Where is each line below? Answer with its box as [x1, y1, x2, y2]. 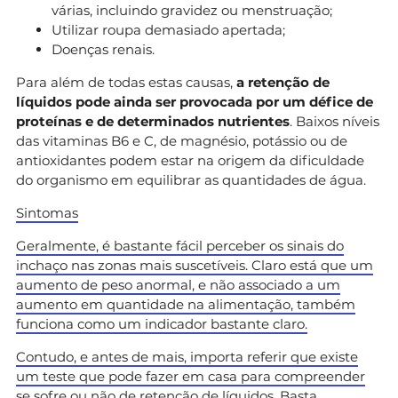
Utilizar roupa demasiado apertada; [52, 20, 285, 38]
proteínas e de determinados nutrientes [16, 112, 290, 130]
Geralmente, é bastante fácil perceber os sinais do [16, 236, 344, 254]
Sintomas [16, 203, 78, 221]
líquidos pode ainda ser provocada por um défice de [16, 92, 373, 110]
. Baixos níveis [290, 112, 379, 130]
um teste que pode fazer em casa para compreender [16, 367, 365, 385]
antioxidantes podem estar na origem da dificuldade [16, 151, 364, 169]
